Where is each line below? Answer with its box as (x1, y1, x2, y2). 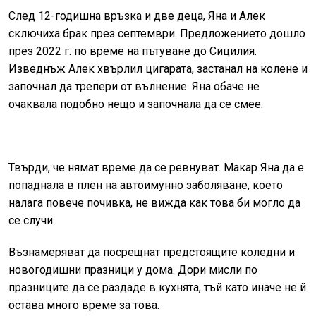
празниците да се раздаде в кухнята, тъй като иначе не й (8, 281, 306, 295)
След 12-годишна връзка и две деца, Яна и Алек (8, 9, 265, 23)
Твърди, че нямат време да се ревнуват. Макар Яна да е (8, 161, 304, 175)
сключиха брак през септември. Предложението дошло (8, 27, 305, 41)
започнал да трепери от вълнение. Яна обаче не (8, 80, 260, 94)
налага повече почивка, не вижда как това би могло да (8, 196, 300, 210)
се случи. (8, 214, 55, 228)
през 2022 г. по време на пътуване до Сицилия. (8, 44, 257, 59)
